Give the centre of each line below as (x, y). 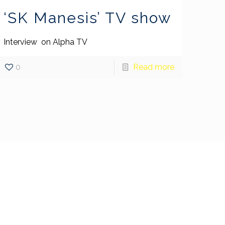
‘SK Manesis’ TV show (88, 18)
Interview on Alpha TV (49, 42)
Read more (153, 67)
